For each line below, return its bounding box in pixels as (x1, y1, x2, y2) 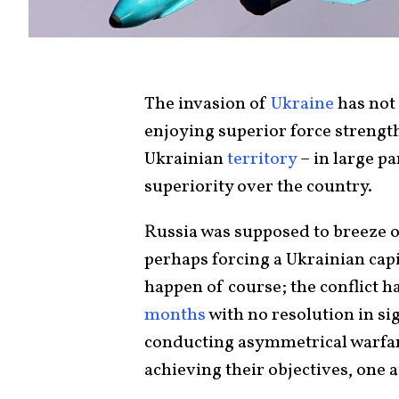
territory (227, 146, 297, 172)
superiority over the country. (144, 174, 372, 199)
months (144, 302, 206, 328)
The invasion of (144, 91, 271, 117)
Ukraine (271, 91, 334, 117)
